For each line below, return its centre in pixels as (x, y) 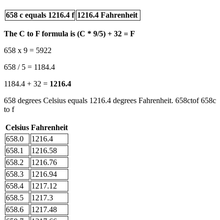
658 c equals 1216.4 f (40, 15)
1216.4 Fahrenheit (108, 15)
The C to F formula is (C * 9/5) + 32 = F (69, 33)
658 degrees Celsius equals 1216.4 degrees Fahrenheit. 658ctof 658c (110, 100)
